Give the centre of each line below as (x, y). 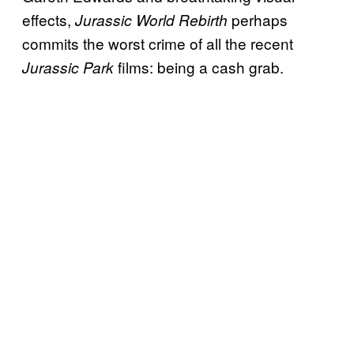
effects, (49, 20)
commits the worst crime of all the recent (158, 43)
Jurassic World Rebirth (151, 20)
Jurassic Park (70, 68)
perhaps (258, 20)
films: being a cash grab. (201, 67)
